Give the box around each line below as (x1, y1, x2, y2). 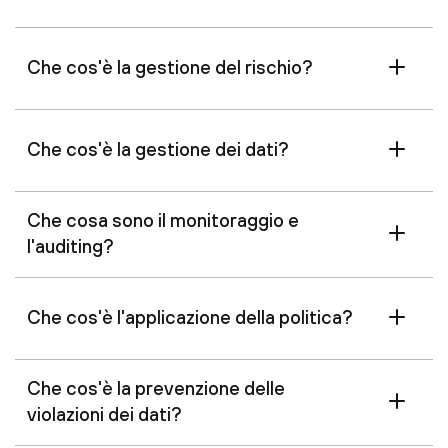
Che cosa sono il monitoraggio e (27, 208, 299, 231)
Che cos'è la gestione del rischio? (27, 55, 313, 78)
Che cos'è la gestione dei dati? (27, 137, 289, 160)
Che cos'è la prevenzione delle (27, 376, 285, 399)
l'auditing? (27, 234, 114, 257)
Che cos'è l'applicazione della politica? (27, 305, 353, 328)
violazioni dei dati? (27, 402, 182, 425)
